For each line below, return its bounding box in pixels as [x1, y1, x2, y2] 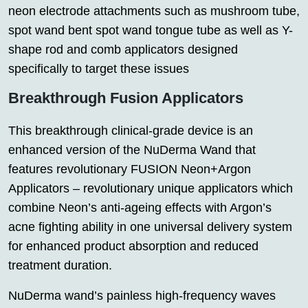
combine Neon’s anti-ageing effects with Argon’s [8, 201, 272, 215]
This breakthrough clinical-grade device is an [8, 124, 253, 138]
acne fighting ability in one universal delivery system [8, 220, 292, 234]
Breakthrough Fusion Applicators [8, 89, 243, 107]
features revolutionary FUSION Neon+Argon [8, 162, 251, 177]
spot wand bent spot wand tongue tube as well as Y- [8, 23, 293, 38]
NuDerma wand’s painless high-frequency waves [8, 289, 276, 303]
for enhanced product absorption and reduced [8, 239, 258, 254]
